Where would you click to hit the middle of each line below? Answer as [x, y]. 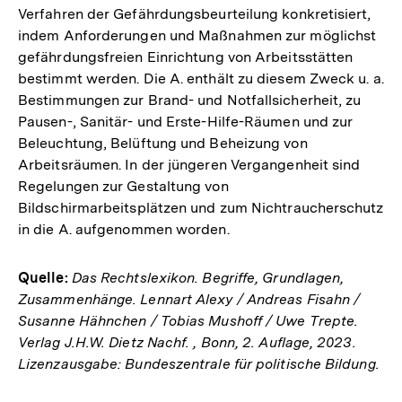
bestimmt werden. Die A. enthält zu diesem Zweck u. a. [201, 79]
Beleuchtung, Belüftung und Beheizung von [163, 143]
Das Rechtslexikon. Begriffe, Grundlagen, [206, 278]
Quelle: [43, 278]
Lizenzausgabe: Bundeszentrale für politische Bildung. [199, 364]
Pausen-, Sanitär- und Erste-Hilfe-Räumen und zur [186, 122]
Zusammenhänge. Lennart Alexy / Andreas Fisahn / [189, 299]
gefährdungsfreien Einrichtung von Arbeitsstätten [186, 57]
